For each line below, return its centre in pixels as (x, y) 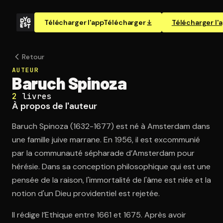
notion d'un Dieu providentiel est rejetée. (86, 193)
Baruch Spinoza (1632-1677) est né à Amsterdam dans (111, 126)
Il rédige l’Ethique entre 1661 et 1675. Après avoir (99, 215)
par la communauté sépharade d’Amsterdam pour (103, 153)
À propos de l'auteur (55, 106)
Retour (33, 57)
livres (37, 96)
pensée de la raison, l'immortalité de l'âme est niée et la (111, 180)
